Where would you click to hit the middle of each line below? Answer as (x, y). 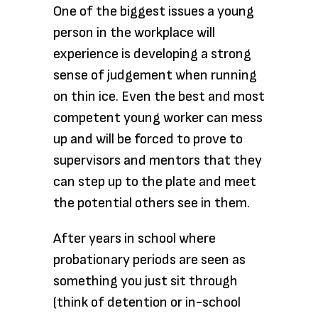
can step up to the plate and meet (155, 182)
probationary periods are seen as (149, 260)
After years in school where (135, 238)
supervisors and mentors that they (158, 160)
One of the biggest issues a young (154, 11)
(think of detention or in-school (147, 302)
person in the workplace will (134, 33)
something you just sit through (146, 281)
